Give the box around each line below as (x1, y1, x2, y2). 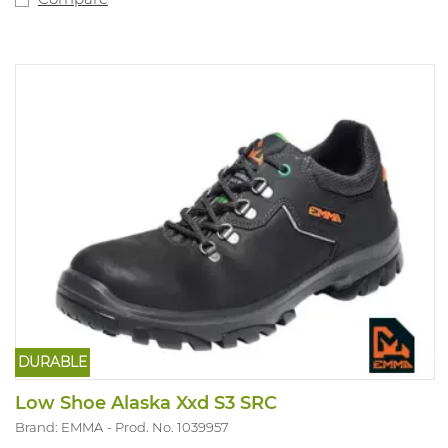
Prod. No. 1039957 (115, 419, 229, 436)
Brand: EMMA (15, 419, 103, 436)
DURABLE (17, 354, 87, 371)
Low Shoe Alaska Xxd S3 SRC (15, 392, 277, 415)
